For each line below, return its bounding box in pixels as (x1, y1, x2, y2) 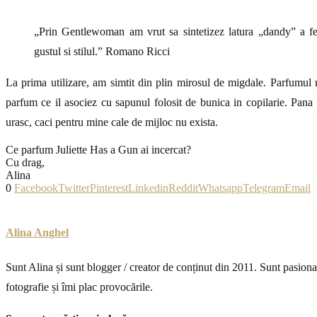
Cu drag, (6, 156, 45, 168)
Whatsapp (198, 181, 243, 194)
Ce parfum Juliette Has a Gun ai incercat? (6, 143, 194, 156)
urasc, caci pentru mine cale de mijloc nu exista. (6, 115, 218, 128)
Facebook (14, 181, 58, 194)
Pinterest (90, 181, 128, 194)
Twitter (58, 181, 90, 194)
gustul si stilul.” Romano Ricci (34, 45, 170, 57)
